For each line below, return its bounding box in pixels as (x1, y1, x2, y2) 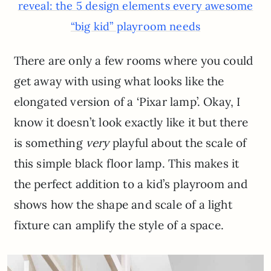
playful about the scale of (109, 135, 247, 151)
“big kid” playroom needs (70, 19, 201, 34)
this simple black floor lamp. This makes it (13, 156, 240, 171)
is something (13, 135, 86, 151)
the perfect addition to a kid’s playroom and (13, 177, 248, 192)
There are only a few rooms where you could (13, 53, 253, 68)
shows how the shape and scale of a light (13, 197, 232, 212)
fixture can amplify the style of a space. (13, 218, 224, 233)
